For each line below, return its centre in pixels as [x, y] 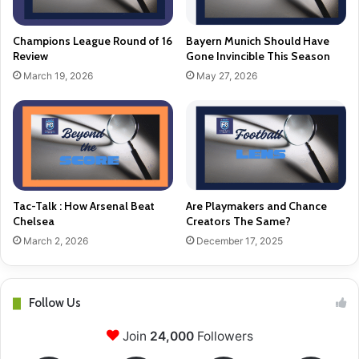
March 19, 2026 [58, 76]
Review [30, 56]
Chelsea [34, 222]
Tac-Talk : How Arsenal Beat [84, 206]
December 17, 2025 [240, 241]
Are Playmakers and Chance [256, 206]
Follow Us [55, 303]
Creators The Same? [238, 222]
